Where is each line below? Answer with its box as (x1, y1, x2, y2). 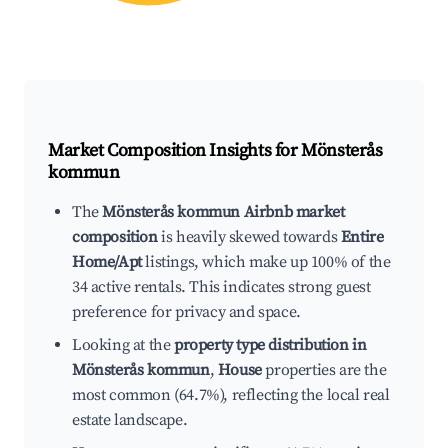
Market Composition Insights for (48, 139, 302, 163)
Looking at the (72, 335, 174, 356)
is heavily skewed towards (157, 227, 341, 248)
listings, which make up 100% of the (141, 252, 391, 273)
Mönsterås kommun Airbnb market (102, 202, 345, 223)
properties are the (261, 360, 387, 381)
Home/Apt (72, 252, 142, 273)
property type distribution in (174, 335, 367, 356)
